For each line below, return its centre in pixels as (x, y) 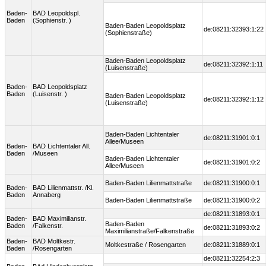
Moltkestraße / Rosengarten (145, 245)
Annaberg (47, 195)
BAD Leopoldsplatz (60, 87)
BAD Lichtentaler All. (61, 146)
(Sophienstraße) (129, 33)
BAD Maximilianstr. (59, 219)
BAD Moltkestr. (54, 241)
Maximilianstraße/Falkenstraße (150, 231)
